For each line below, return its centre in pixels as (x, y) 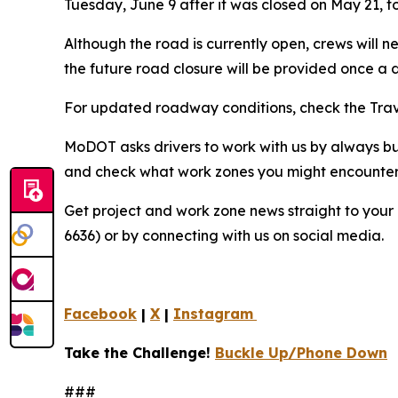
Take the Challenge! (139, 353)
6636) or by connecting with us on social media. (224, 236)
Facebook (100, 314)
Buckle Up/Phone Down (301, 353)
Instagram (213, 314)
